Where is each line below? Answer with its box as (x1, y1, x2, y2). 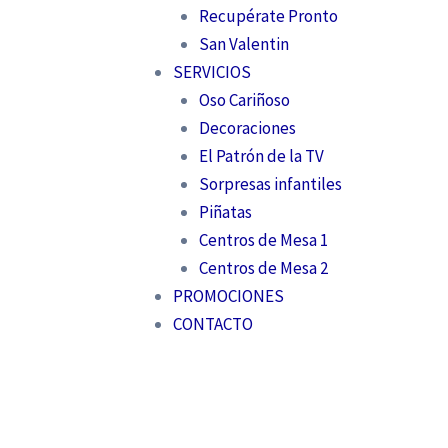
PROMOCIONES (173, 284, 284, 307)
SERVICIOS (173, 60, 251, 83)
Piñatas (198, 200, 252, 223)
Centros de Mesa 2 (198, 256, 328, 279)
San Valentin (198, 32, 289, 55)
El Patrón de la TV (198, 144, 324, 167)
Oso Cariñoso (198, 88, 290, 111)
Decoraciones (198, 116, 296, 139)
